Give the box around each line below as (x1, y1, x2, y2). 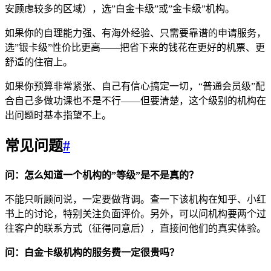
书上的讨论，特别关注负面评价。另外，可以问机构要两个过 (5, 209, 266, 220)
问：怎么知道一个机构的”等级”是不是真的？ (5, 170, 198, 181)
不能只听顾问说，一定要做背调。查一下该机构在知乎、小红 (5, 194, 266, 205)
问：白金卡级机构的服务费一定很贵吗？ (5, 247, 179, 258)
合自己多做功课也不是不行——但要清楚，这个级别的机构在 (5, 96, 266, 106)
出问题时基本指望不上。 (5, 110, 111, 121)
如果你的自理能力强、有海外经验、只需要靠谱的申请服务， (5, 28, 266, 39)
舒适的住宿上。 (5, 57, 73, 68)
